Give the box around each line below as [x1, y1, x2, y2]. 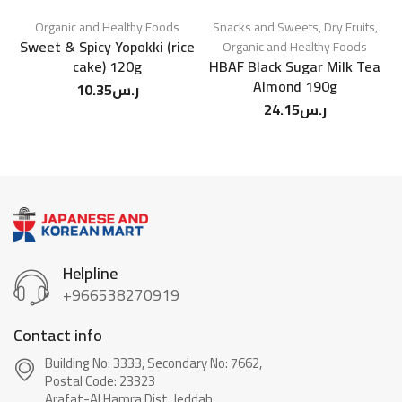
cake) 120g [73, 53, 142, 81]
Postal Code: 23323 [45, 368, 155, 395]
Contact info [13, 320, 102, 351]
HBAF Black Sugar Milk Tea [209, 53, 380, 81]
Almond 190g [252, 73, 337, 100]
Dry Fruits [323, 15, 375, 39]
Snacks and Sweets [212, 15, 319, 39]
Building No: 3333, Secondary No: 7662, [45, 350, 265, 377]
